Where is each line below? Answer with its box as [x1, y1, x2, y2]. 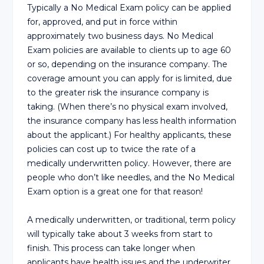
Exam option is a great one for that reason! [27, 186, 203, 197]
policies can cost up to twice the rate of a [27, 143, 196, 154]
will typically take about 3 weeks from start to [27, 228, 213, 239]
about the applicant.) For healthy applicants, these [27, 129, 232, 140]
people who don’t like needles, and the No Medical [27, 171, 235, 183]
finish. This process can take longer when [27, 242, 196, 253]
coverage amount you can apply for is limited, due [27, 72, 233, 84]
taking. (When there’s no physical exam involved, [27, 101, 228, 112]
